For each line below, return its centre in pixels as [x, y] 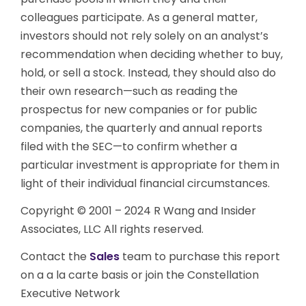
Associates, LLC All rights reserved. [112, 229]
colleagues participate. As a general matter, [139, 17]
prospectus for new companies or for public [139, 109]
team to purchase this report [201, 256]
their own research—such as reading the [129, 91]
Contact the [55, 256]
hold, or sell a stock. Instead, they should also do [148, 72]
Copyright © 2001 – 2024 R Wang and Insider [138, 210]
